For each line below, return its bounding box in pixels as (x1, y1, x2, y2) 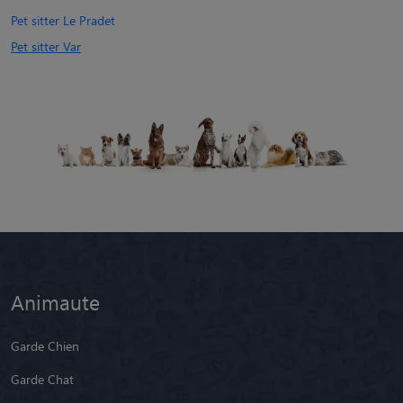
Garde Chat (11, 370, 74, 388)
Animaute (11, 287, 100, 316)
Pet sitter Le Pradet (11, 11, 115, 29)
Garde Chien (11, 336, 79, 354)
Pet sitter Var (11, 37, 81, 55)
